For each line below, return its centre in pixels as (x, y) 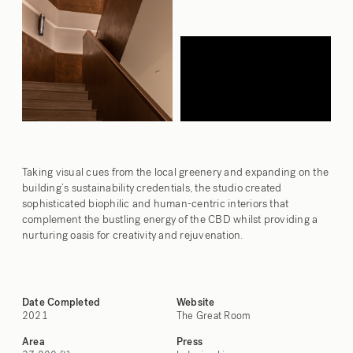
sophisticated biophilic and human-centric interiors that (156, 203)
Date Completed (61, 302)
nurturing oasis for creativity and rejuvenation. (133, 235)
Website (196, 302)
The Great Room (214, 316)
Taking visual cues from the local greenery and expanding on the (176, 172)
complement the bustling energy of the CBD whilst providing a (170, 219)
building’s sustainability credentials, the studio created (152, 188)
